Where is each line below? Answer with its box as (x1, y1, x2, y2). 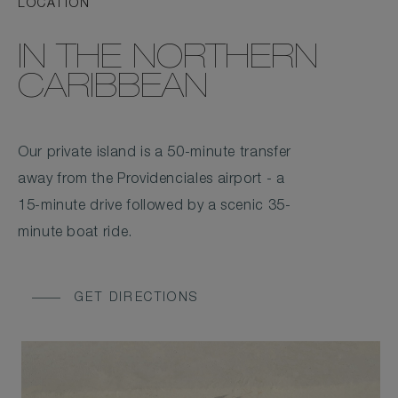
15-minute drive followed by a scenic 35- (18, 200, 291, 214)
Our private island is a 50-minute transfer (18, 147, 291, 161)
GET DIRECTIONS (75, 292, 199, 305)
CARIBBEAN (18, 73, 208, 107)
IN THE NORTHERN (18, 44, 318, 77)
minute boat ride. (18, 227, 132, 241)
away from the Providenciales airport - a (18, 173, 285, 187)
